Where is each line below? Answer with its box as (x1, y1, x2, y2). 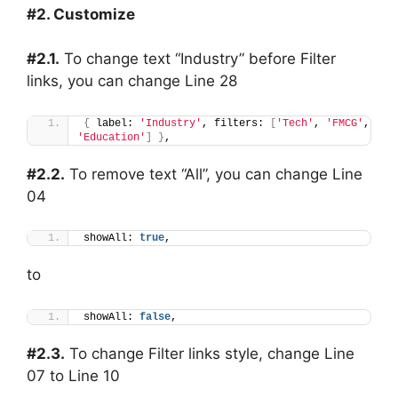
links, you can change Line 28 (27, 72, 237, 91)
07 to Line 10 (27, 366, 120, 385)
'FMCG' (326, 116, 363, 130)
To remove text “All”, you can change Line (65, 164, 362, 183)
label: (90, 116, 139, 130)
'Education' (77, 131, 146, 144)
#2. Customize (27, 4, 135, 23)
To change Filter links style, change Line (65, 344, 354, 362)
